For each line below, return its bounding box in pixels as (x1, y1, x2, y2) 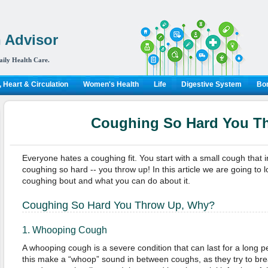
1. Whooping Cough (22, 225, 107, 235)
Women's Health (83, 80, 139, 89)
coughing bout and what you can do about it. (22, 176, 190, 185)
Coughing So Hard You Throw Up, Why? (22, 199, 215, 211)
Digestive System (181, 80, 242, 89)
